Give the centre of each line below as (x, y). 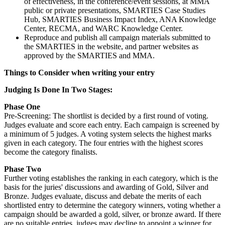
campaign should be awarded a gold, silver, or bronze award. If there (113, 214)
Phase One (22, 107)
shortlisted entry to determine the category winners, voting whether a (112, 205)
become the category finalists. (51, 152)
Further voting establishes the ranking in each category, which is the (111, 178)
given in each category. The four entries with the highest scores (103, 143)
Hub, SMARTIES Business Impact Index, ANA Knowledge (120, 20)
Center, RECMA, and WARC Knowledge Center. (103, 29)
